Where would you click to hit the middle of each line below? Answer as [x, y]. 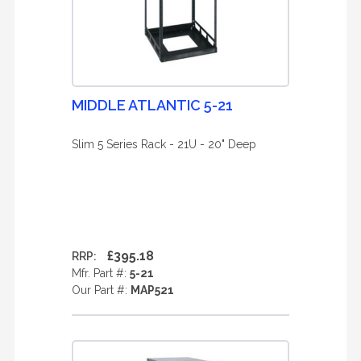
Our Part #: [101, 290]
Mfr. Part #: [101, 273]
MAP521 [152, 290]
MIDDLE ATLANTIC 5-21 [152, 105]
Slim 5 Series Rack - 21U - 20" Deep [164, 144]
